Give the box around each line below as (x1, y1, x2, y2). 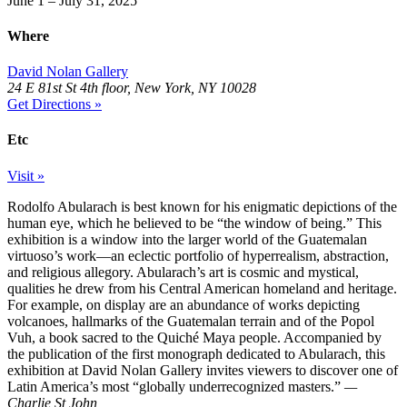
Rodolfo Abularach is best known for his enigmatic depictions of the (7, 198, 397, 214)
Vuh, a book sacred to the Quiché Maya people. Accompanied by (7, 329, 382, 345)
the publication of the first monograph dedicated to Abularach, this (7, 345, 385, 362)
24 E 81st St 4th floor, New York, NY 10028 (7, 80, 256, 96)
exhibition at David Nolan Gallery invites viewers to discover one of (7, 362, 398, 378)
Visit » (7, 167, 45, 184)
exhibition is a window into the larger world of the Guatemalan (7, 231, 367, 247)
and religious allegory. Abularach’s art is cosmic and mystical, (7, 263, 359, 280)
